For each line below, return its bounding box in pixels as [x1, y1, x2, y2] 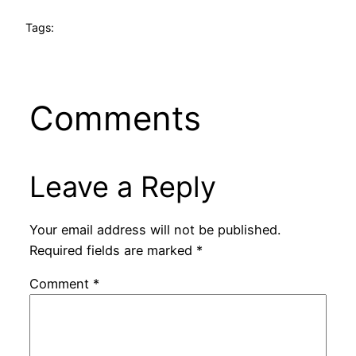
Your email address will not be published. [29, 222, 281, 238]
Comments [29, 97, 201, 138]
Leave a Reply [29, 168, 216, 204]
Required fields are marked [29, 242, 196, 259]
